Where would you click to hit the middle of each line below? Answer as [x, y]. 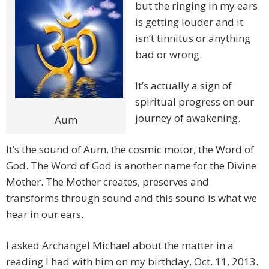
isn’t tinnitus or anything [193, 38]
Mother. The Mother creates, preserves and [107, 182]
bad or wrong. [168, 55]
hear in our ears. [45, 214]
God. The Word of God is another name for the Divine [131, 166]
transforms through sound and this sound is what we [131, 198]
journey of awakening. [188, 118]
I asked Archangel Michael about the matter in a [120, 246]
